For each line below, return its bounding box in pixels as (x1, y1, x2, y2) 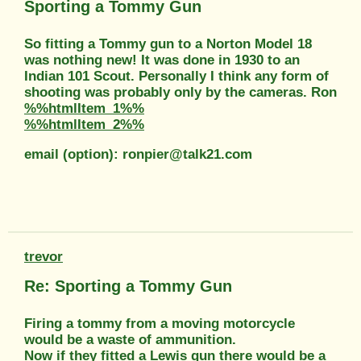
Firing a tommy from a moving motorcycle (24, 315, 295, 331)
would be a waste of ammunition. (24, 331, 236, 347)
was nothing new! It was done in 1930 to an (24, 52, 300, 68)
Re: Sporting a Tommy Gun (24, 276, 232, 295)
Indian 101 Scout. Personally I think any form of (24, 68, 329, 84)
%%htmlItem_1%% (24, 100, 144, 116)
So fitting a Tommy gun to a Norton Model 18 (24, 35, 312, 52)
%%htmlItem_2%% (24, 116, 144, 132)
